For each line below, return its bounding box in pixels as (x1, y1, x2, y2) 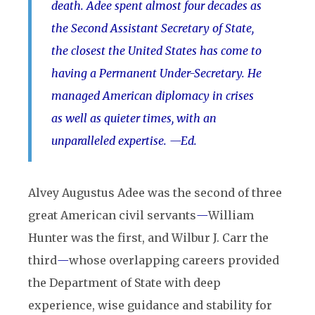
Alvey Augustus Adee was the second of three (28, 186, 282, 200)
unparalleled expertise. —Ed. (51, 134, 197, 148)
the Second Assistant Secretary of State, (51, 21, 254, 35)
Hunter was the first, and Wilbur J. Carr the (28, 231, 269, 245)
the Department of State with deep (28, 276, 221, 290)
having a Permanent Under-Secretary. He (51, 66, 262, 80)
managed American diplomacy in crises (51, 89, 254, 103)
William (208, 208, 254, 222)
